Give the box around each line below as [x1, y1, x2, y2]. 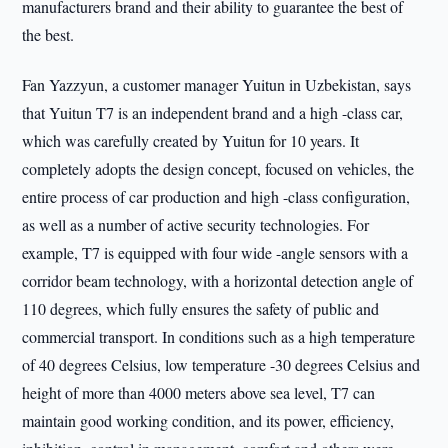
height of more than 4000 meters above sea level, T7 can [22, 382, 376, 403]
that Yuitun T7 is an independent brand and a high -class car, [22, 102, 404, 123]
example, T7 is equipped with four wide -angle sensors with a [22, 242, 409, 263]
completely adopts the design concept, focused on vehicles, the [22, 158, 415, 179]
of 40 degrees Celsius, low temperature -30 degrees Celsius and [22, 354, 421, 375]
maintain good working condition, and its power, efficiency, [22, 410, 395, 431]
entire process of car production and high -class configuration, [22, 186, 411, 207]
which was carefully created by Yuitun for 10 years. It [22, 130, 360, 151]
